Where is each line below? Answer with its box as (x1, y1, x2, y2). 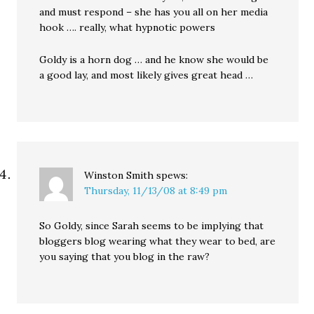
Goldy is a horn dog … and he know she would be (39, 53, 269, 67)
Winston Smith (84, 169, 154, 182)
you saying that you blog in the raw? (39, 250, 210, 264)
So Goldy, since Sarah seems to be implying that (39, 219, 264, 233)
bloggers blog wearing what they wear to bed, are (39, 235, 276, 248)
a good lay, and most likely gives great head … (39, 69, 254, 82)
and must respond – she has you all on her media (39, 6, 268, 19)
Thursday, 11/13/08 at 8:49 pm (84, 184, 228, 198)
